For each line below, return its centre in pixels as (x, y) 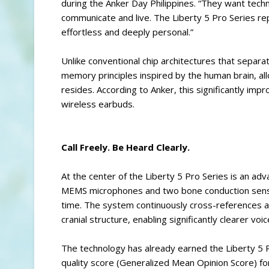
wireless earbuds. (98, 104)
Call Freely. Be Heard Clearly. (125, 147)
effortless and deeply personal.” (127, 32)
